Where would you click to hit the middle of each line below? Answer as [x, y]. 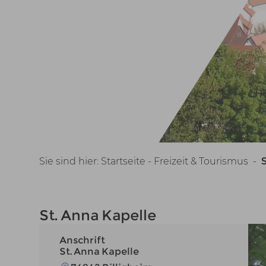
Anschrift [82, 240]
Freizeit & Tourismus [201, 161]
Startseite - [126, 161]
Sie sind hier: [70, 161]
